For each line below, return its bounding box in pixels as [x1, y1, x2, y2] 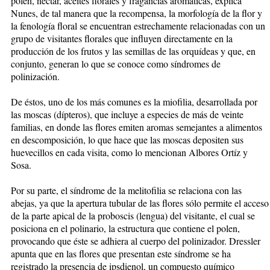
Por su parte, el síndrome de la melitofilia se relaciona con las [11, 183, 242, 196]
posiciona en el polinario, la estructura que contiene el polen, [11, 221, 240, 234]
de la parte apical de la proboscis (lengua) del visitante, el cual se [11, 209, 255, 222]
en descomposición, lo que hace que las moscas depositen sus [11, 133, 243, 146]
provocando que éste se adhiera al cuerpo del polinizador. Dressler [11, 234, 260, 247]
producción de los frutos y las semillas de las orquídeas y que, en [11, 44, 256, 57]
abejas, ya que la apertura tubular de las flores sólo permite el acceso [11, 196, 269, 209]
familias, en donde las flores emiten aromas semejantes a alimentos [11, 120, 262, 133]
